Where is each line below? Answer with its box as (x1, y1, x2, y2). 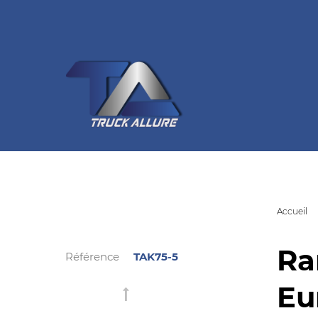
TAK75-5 (133, 249, 178, 263)
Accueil (276, 205, 307, 216)
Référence (65, 249, 119, 263)
